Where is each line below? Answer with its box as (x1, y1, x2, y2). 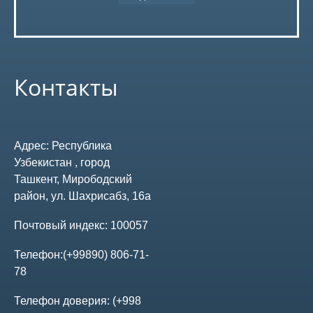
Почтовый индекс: (14, 219, 110, 232)
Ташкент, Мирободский (14, 173, 132, 186)
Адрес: (14, 140, 52, 152)
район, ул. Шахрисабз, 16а (14, 190, 151, 203)
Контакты (14, 72, 118, 103)
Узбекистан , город (14, 156, 110, 169)
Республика (52, 140, 112, 152)
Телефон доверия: (14, 295, 112, 307)
